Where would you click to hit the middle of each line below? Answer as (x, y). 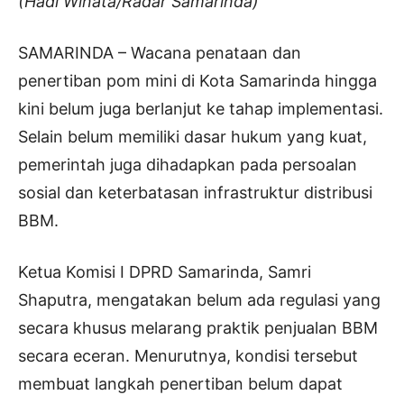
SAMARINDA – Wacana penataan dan (160, 52)
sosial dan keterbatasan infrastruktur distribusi (195, 192)
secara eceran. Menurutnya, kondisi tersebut (188, 355)
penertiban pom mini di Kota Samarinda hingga (197, 80)
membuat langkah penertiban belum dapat (180, 383)
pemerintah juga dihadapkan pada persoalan (188, 164)
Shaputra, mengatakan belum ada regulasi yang (199, 299)
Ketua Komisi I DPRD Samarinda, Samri (165, 271)
